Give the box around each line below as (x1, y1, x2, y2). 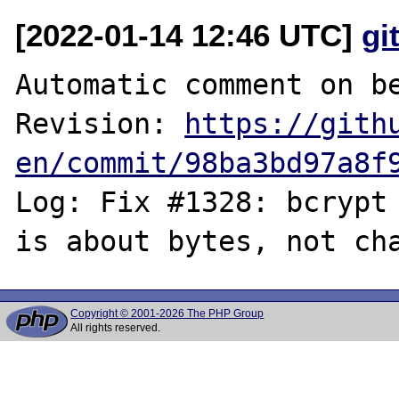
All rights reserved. (70, 322, 161, 334)
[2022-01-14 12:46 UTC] (15, 17, 362, 53)
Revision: (15, 107, 185, 140)
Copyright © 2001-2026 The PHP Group (70, 307, 265, 320)
